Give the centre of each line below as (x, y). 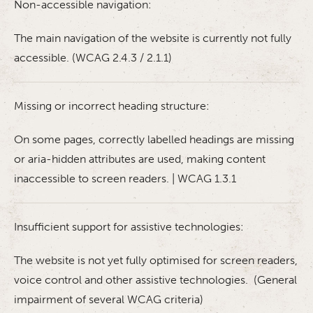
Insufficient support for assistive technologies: (129, 227)
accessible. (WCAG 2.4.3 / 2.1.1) (93, 58)
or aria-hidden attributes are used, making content (140, 159)
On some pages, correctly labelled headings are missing (154, 139)
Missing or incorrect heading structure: (112, 106)
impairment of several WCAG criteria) (109, 299)
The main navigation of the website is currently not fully (153, 38)
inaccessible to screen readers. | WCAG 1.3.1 (125, 179)
